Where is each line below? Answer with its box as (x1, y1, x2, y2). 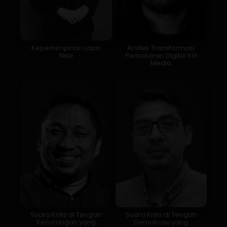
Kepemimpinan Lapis (31, 43, 101, 53)
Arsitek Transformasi (127, 43, 195, 53)
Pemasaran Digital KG (125, 50, 197, 60)
